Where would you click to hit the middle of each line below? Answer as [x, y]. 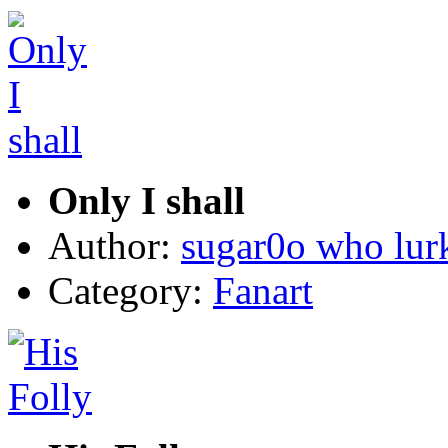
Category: [130, 290]
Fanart [263, 290]
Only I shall [146, 200]
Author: [114, 245]
